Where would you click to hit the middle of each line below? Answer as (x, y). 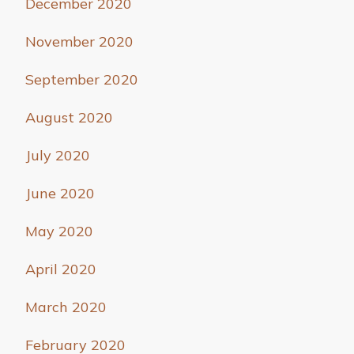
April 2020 (61, 269)
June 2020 (60, 194)
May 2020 (59, 232)
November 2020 (79, 42)
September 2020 (82, 80)
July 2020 (58, 156)
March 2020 (66, 307)
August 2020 (69, 118)
